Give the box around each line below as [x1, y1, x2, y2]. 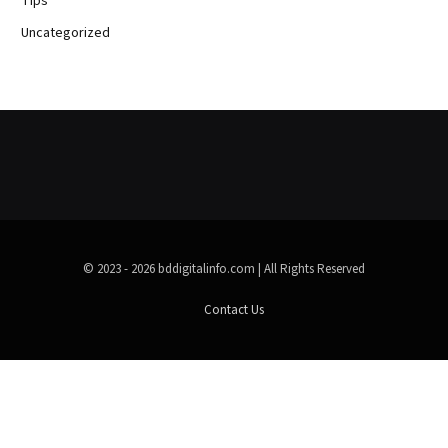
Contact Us [204, 301, 264, 320]
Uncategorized [21, 23, 110, 44]
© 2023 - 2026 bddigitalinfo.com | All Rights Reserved [83, 260, 365, 279]
